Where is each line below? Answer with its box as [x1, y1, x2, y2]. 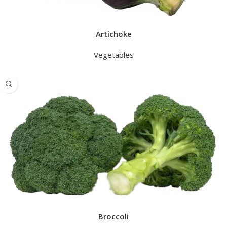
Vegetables [93, 49, 134, 60]
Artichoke [95, 28, 132, 39]
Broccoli [98, 211, 129, 222]
